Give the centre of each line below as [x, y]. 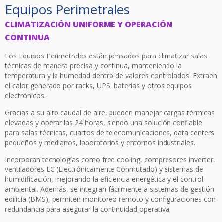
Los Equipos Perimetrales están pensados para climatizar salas [106, 56]
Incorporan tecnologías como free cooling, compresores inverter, [110, 160]
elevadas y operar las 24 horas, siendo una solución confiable [104, 122]
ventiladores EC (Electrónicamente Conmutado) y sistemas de [104, 169]
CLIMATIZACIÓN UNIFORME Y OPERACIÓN [89, 25]
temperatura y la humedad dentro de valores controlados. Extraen [111, 76]
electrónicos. [25, 96]
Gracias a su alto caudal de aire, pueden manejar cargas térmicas [110, 112]
